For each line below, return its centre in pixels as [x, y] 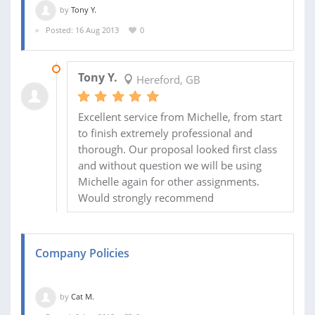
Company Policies [82, 253]
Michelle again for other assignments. [168, 181]
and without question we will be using [169, 165]
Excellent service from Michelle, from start [180, 116]
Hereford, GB [167, 79]
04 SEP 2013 [88, 68]
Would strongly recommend [146, 197]
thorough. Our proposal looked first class [177, 149]
